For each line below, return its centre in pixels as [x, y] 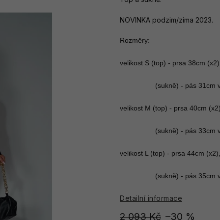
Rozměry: [135, 40]
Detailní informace [151, 198]
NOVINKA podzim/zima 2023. [167, 20]
